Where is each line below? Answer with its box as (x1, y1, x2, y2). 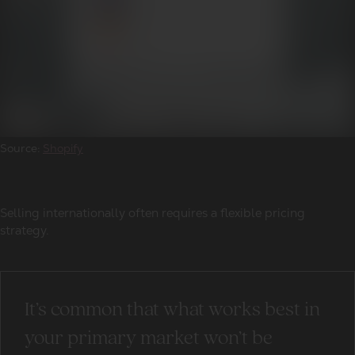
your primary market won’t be (25, 328, 273, 349)
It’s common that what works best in (25, 300, 320, 321)
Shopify (43, 141, 83, 156)
